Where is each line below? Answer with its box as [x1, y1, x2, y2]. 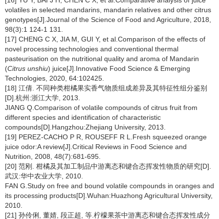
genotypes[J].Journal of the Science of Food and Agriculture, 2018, [5, 16, 211, 23]
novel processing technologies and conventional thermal [5, 45, 178, 53]
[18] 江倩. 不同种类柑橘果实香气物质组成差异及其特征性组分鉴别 [5, 84, 207, 92]
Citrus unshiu [7, 65, 48, 72]
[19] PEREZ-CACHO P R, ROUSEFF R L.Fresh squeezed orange [5, 133, 207, 141]
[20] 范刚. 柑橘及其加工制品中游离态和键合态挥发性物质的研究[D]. [5, 162, 211, 170]
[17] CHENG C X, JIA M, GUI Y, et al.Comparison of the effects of [5, 35, 205, 43]
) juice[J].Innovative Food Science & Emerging [48, 65, 190, 72]
